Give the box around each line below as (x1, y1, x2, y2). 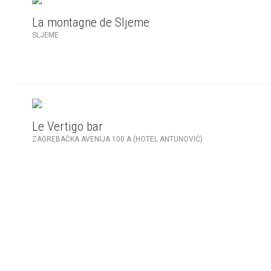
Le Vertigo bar (31, 119, 103, 134)
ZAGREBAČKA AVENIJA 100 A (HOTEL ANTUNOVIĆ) (31, 135, 203, 144)
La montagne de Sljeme (31, 15, 149, 30)
